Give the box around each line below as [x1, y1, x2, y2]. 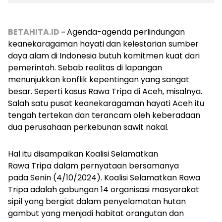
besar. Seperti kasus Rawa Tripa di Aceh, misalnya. [8, 86, 202, 97]
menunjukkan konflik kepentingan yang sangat [8, 74, 189, 85]
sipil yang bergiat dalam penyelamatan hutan [8, 196, 186, 207]
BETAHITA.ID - [8, 26, 67, 38]
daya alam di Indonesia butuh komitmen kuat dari [8, 50, 200, 61]
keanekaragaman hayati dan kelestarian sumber [8, 38, 199, 50]
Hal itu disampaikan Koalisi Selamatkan [8, 148, 158, 160]
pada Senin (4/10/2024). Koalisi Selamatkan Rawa [8, 172, 200, 183]
